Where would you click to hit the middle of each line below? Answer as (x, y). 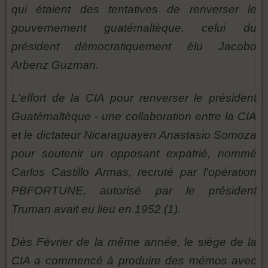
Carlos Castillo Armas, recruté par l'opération (134, 172)
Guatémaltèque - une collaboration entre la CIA (134, 117)
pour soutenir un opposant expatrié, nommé (134, 154)
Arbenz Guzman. (55, 65)
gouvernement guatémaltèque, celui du (134, 28)
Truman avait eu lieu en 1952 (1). (96, 209)
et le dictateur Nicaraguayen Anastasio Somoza (134, 135)
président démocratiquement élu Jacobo (134, 47)
